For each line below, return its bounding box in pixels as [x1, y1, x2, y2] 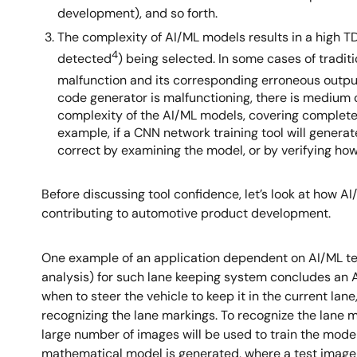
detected [57, 49, 112, 67]
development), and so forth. [57, 4, 221, 22]
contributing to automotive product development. [41, 205, 331, 222]
